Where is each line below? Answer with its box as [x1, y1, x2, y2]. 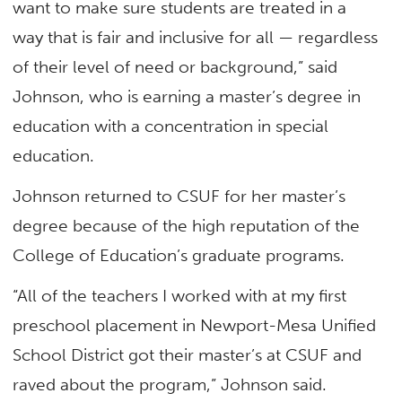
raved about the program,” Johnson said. [13, 374, 328, 396]
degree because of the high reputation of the [13, 214, 361, 236]
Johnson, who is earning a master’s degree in [13, 85, 362, 107]
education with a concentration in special [13, 115, 329, 136]
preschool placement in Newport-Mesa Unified [13, 315, 377, 336]
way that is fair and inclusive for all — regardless [13, 26, 379, 48]
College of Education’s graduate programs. [13, 244, 345, 266]
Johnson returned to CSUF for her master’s [13, 185, 346, 206]
